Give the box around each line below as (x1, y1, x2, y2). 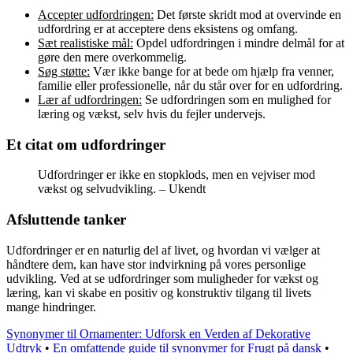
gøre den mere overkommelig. (38, 50, 187, 64)
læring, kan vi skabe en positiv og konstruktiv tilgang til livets (6, 285, 311, 299)
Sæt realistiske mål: (38, 35, 133, 50)
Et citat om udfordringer (6, 136, 165, 153)
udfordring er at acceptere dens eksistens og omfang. (38, 21, 298, 35)
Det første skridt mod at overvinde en (154, 7, 341, 21)
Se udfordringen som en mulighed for (142, 92, 331, 106)
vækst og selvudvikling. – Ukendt (38, 182, 206, 196)
